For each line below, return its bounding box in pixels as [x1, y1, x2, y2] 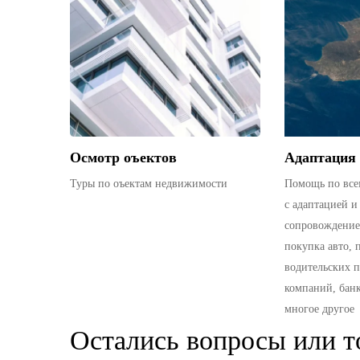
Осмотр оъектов [70, 149, 177, 166]
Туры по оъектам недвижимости [70, 178, 227, 190]
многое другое [284, 303, 354, 316]
